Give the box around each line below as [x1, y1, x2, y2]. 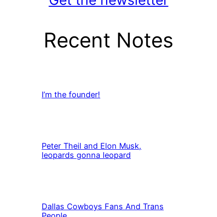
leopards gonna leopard [42, 150, 131, 160]
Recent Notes [44, 27, 173, 52]
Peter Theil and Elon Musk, [42, 141, 141, 151]
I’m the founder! [42, 90, 100, 100]
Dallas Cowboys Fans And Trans [42, 201, 164, 212]
